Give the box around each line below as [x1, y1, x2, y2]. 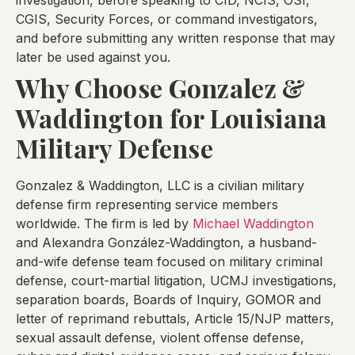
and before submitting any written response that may [16, 30, 335, 47]
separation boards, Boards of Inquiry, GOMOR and [16, 292, 321, 308]
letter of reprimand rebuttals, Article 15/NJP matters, [16, 311, 334, 327]
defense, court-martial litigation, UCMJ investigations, [16, 273, 337, 289]
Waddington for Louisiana [16, 101, 327, 136]
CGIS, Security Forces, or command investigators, [16, 11, 318, 28]
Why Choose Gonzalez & [16, 71, 306, 105]
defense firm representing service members [16, 197, 278, 213]
